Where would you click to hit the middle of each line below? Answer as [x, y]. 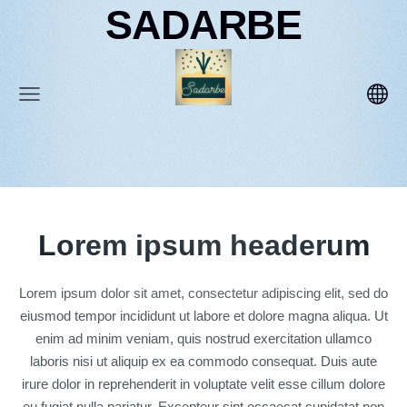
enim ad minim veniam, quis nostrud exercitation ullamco [203, 339]
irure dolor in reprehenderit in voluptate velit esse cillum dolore [203, 384]
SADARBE [203, 25]
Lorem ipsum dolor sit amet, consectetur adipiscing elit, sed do [203, 293]
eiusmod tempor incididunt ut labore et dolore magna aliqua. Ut [203, 316]
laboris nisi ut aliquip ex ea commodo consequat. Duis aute [203, 362]
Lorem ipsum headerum [203, 245]
